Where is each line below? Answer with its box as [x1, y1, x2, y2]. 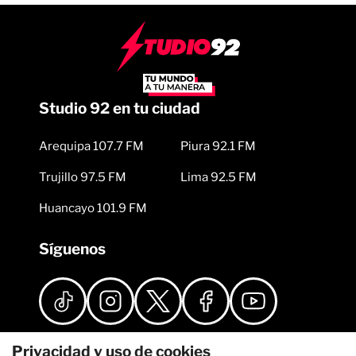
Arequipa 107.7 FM [39, 139, 144, 154]
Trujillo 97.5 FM [39, 170, 126, 185]
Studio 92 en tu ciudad [39, 99, 200, 118]
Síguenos [39, 240, 106, 259]
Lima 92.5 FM [180, 170, 257, 185]
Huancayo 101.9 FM [39, 201, 147, 216]
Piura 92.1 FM [180, 139, 256, 154]
